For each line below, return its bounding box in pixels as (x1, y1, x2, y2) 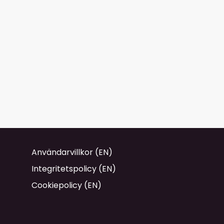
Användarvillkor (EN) (31, 146, 112, 158)
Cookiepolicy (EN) (31, 179, 101, 191)
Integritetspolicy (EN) (31, 163, 116, 175)
